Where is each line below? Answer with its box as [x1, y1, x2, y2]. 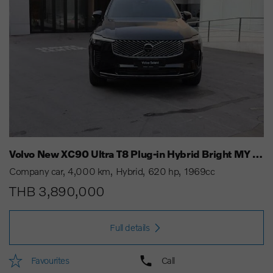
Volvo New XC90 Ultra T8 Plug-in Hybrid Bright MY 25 [252, 147, 263, 160]
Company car [9, 165, 63, 177]
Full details [110, 221, 150, 233]
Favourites [30, 254, 69, 266]
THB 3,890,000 [9, 182, 105, 199]
